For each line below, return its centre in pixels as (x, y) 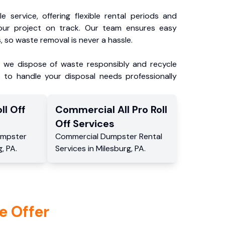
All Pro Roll (143, 109)
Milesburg (114, 148)
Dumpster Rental (132, 136)
